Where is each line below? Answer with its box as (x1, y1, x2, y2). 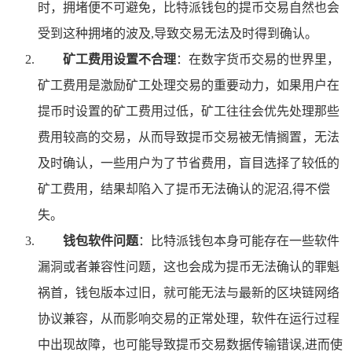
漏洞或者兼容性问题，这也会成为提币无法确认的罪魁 (38, 259, 339, 273)
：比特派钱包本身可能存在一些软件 (138, 233, 339, 247)
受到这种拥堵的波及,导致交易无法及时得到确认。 (38, 26, 317, 40)
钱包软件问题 (63, 233, 138, 247)
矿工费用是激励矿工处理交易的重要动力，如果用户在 (38, 78, 339, 92)
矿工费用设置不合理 (63, 52, 176, 66)
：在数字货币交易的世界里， (176, 52, 339, 66)
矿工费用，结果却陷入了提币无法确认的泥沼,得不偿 (38, 181, 330, 196)
